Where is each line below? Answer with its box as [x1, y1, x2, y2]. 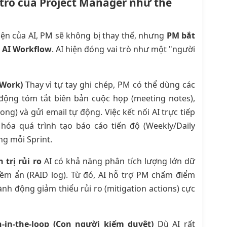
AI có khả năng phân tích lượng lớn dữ [41, 156, 196, 167]
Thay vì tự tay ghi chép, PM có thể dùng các [22, 79, 196, 91]
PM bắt [166, 30, 196, 42]
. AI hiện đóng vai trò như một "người [52, 44, 196, 55]
